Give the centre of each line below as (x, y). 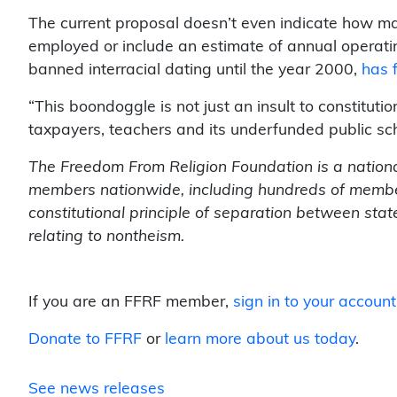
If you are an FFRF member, (131, 301)
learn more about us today (260, 339)
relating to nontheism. (106, 236)
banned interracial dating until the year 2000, (195, 69)
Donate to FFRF (85, 339)
